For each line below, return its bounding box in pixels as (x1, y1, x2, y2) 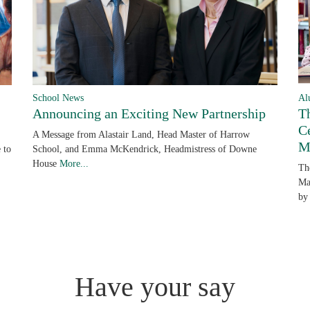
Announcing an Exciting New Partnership (32, 106, 266, 122)
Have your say (75, 271, 235, 303)
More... (59, 158, 89, 170)
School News (32, 92, 84, 104)
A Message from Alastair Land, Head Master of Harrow (32, 129, 250, 140)
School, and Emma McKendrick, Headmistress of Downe (32, 143, 257, 155)
